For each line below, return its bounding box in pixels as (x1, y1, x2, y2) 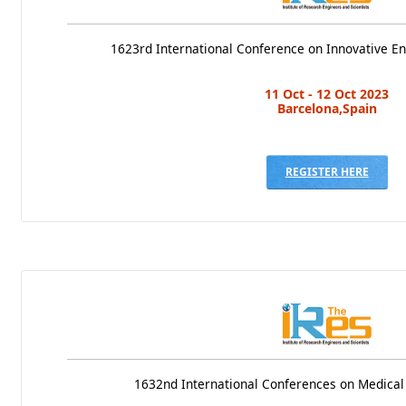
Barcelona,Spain (276, 99, 377, 117)
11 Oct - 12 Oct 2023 (265, 84, 390, 102)
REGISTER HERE (285, 163, 369, 179)
